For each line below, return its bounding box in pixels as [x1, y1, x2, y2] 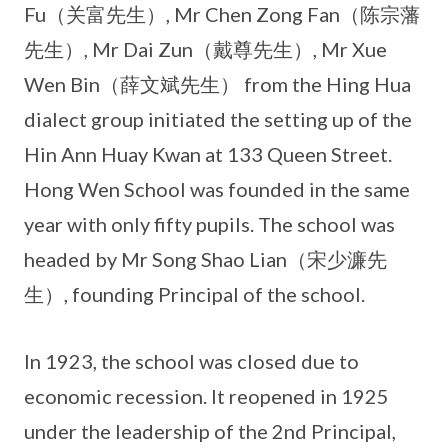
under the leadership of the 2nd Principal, [24, 419, 396, 443]
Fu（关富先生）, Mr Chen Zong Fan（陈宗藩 [24, 2, 420, 26]
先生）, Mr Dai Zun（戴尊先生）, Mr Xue [24, 37, 387, 61]
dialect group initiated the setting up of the [24, 107, 412, 131]
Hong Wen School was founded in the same [24, 177, 410, 201]
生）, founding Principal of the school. [24, 282, 365, 306]
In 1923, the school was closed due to [24, 349, 359, 373]
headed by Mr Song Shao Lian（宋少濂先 [24, 247, 387, 271]
